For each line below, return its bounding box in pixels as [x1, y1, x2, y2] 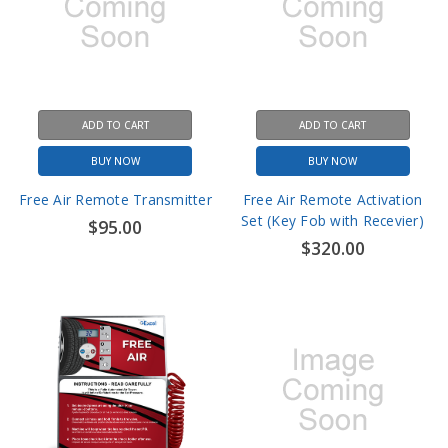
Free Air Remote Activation [242, 189, 423, 209]
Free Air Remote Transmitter [19, 189, 212, 209]
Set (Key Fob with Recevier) [241, 210, 424, 230]
